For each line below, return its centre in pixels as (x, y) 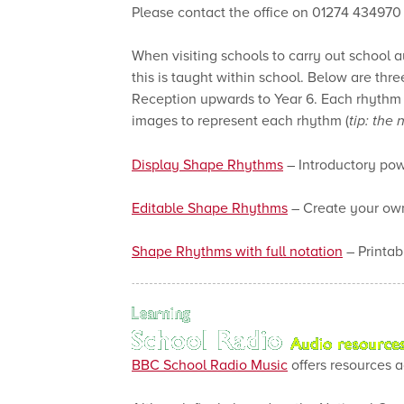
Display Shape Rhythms (207, 164)
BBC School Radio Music (210, 364)
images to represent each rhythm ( (240, 120)
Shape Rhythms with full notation (237, 251)
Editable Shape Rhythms (210, 207)
